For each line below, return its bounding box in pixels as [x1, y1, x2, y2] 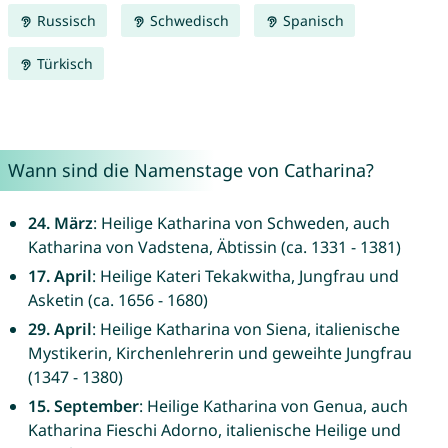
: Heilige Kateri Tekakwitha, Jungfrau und [91, 265, 399, 288]
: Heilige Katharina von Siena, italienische [91, 318, 400, 341]
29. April [27, 318, 92, 341]
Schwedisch [145, 11, 229, 31]
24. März [27, 212, 93, 235]
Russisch [32, 11, 96, 31]
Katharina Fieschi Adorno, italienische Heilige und [27, 419, 401, 442]
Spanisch [278, 11, 344, 31]
